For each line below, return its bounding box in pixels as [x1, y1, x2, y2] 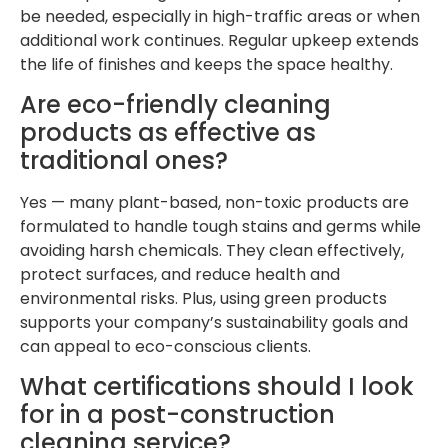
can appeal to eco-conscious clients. [20, 334, 311, 358]
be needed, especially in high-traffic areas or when [20, 4, 420, 28]
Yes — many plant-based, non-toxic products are [20, 190, 409, 214]
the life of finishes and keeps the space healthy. [20, 52, 393, 76]
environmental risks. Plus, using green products [20, 286, 387, 310]
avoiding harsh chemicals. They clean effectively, [20, 238, 404, 262]
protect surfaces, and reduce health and [20, 262, 340, 286]
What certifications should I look [20, 370, 414, 404]
